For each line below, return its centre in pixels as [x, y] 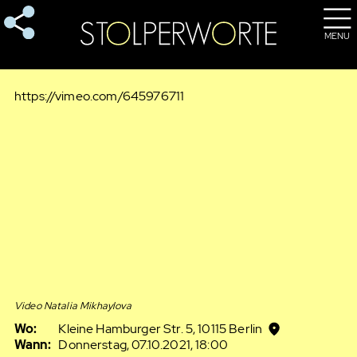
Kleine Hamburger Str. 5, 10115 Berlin [161, 329]
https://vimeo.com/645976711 [99, 96]
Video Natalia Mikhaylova [73, 306]
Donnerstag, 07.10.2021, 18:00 [143, 345]
